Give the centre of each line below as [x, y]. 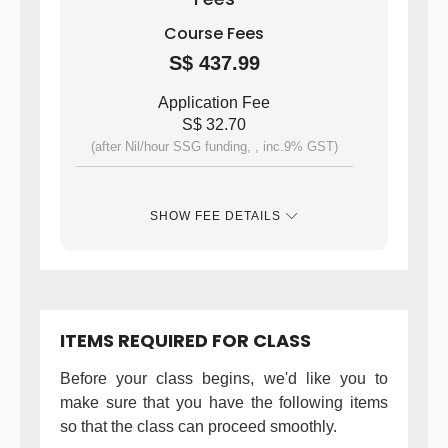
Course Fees [214, 33]
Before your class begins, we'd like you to [224, 378]
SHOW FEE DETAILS [215, 216]
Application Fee [214, 102]
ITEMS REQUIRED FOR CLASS [185, 340]
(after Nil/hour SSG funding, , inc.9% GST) [214, 146]
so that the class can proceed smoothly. [198, 426]
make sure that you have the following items [224, 402]
